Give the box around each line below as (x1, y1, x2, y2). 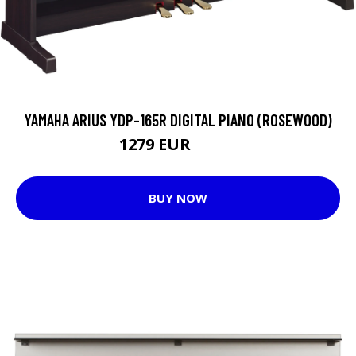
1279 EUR (119, 133, 195, 155)
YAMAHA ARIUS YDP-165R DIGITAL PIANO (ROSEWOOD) (24, 109, 332, 130)
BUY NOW (149, 190, 207, 206)
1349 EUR (195, 139, 237, 153)
